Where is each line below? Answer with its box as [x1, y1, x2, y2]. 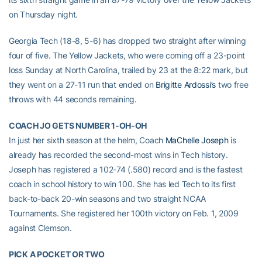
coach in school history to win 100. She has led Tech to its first [9, 179, 236, 189]
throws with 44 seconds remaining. [9, 94, 137, 105]
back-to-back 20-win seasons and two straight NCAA [9, 194, 206, 204]
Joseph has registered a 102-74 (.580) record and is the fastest [9, 164, 243, 175]
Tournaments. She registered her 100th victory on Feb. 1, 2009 [9, 208, 239, 219]
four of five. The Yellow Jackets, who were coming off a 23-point [9, 50, 246, 61]
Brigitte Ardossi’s [156, 80, 216, 90]
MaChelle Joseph [165, 135, 229, 146]
